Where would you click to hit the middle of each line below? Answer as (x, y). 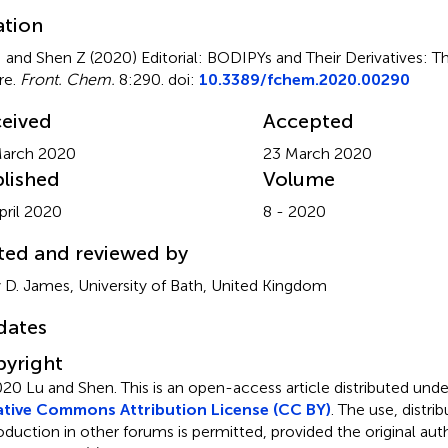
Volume (298, 178)
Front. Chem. (67, 79)
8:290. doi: (156, 79)
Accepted (308, 120)
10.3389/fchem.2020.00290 (304, 79)
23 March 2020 (317, 153)
